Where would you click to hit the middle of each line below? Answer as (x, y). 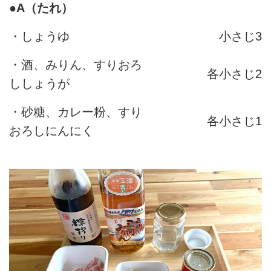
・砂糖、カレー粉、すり (76, 112)
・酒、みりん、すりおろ (76, 65)
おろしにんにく (51, 131)
